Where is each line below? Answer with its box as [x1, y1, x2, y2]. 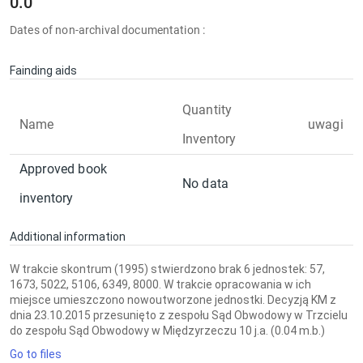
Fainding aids [10, 64, 77, 77]
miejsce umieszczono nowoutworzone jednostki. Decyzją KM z [10, 293, 336, 306]
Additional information [10, 230, 126, 243]
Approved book [19, 161, 108, 177]
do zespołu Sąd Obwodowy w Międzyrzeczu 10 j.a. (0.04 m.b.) [10, 324, 325, 337]
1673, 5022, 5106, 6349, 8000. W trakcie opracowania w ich [10, 278, 311, 291]
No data [182, 176, 229, 191]
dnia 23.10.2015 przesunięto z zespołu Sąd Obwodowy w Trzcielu [10, 309, 348, 322]
